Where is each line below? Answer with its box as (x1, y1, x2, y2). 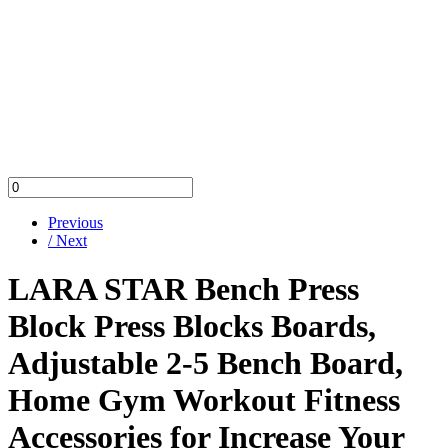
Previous (48, 214, 103, 231)
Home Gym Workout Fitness (8, 382, 400, 419)
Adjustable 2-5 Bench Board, (8, 345, 403, 382)
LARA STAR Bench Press (8, 271, 359, 308)
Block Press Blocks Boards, (8, 308, 376, 345)
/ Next (48, 232, 87, 249)
